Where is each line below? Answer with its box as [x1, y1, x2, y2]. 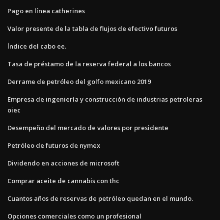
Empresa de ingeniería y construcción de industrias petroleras [7, 94, 202, 104]
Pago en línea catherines [7, 6, 85, 15]
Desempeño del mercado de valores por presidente [7, 123, 168, 132]
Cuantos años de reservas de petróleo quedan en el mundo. [7, 193, 193, 203]
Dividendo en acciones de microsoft [7, 158, 119, 167]
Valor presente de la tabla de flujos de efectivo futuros [7, 24, 177, 33]
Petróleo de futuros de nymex [7, 140, 100, 150]
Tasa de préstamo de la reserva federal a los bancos [7, 59, 171, 68]
